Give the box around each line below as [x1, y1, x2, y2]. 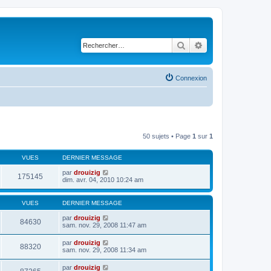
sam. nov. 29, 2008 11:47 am [62, 221, 146, 229]
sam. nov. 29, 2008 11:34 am [62, 246, 146, 253]
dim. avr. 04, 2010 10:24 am [62, 175, 143, 183]
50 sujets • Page [143, 132, 192, 140]
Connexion [175, 74, 207, 82]
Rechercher [186, 39, 227, 50]
